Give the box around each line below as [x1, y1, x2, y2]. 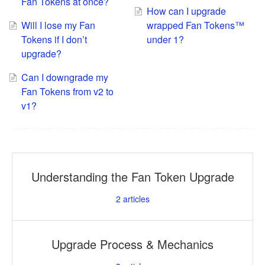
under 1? [146, 33, 184, 47]
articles [120, 193, 150, 205]
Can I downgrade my [21, 70, 108, 85]
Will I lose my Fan [21, 18, 95, 33]
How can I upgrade [146, 4, 226, 18]
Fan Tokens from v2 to [21, 85, 114, 99]
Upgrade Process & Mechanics [51, 235, 214, 253]
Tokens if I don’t [21, 33, 87, 47]
